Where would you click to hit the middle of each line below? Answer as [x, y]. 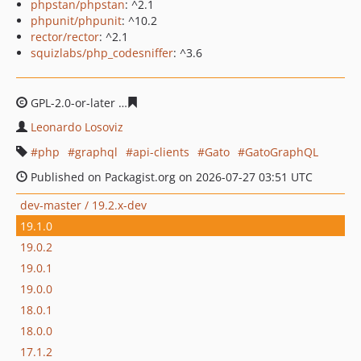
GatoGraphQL [282, 152]
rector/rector [65, 37]
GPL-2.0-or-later [73, 103]
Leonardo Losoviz [77, 127]
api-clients [161, 152]
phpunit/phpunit [76, 21]
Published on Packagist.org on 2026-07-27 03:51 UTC [170, 177]
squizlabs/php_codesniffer [102, 53]
